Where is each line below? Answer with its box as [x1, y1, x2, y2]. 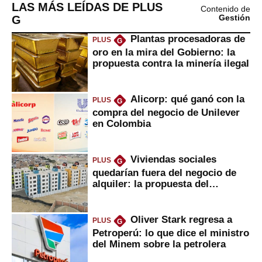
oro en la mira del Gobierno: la [92, 46, 235, 57]
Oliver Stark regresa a [130, 214, 232, 225]
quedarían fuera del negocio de [92, 167, 236, 178]
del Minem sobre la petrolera [92, 238, 226, 249]
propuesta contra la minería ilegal [92, 57, 249, 68]
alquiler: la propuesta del [92, 178, 209, 189]
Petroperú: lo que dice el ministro [92, 227, 249, 238]
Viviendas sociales [130, 154, 216, 165]
